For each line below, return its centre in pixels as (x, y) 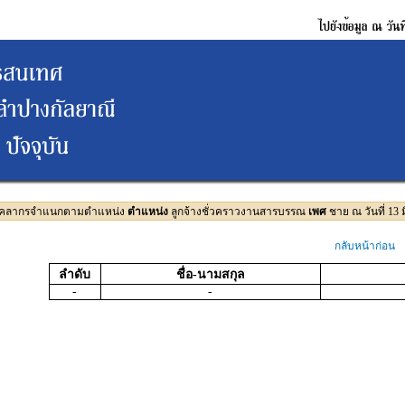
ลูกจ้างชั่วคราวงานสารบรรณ (238, 212)
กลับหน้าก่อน (365, 246)
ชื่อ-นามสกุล (210, 274)
